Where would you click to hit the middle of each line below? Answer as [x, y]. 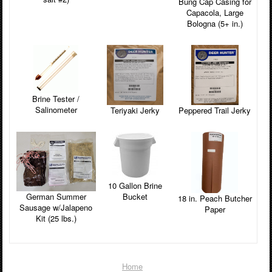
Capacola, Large [215, 12]
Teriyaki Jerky [135, 110]
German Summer [56, 197]
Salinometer [56, 109]
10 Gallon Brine [135, 186]
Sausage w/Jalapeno [56, 208]
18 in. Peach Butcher [215, 198]
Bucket [135, 197]
